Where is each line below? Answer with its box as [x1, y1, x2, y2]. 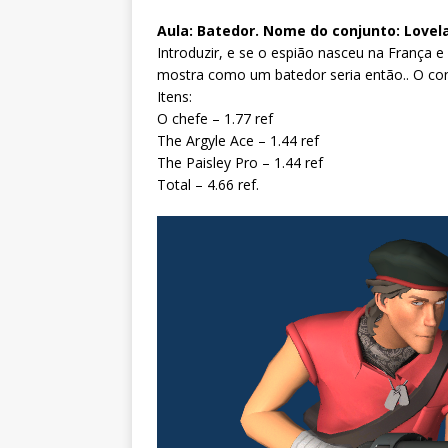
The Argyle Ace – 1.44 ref [157, 131, 319, 150]
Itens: [157, 87, 192, 106]
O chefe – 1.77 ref [157, 109, 273, 128]
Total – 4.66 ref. [157, 175, 259, 194]
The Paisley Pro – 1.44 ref [157, 153, 323, 172]
